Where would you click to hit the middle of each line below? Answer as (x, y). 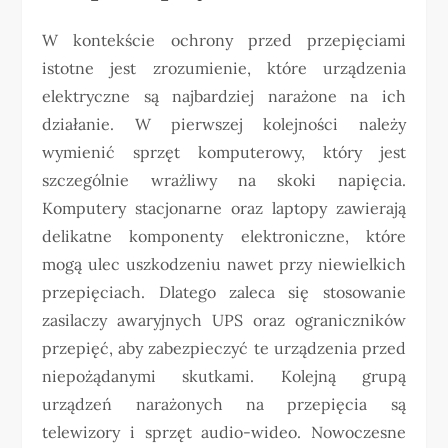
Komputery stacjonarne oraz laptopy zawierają (224, 208)
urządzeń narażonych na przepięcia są (224, 404)
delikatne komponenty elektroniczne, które (224, 236)
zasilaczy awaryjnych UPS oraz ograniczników (224, 320)
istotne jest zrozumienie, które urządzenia (224, 68)
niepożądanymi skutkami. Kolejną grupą (224, 376)
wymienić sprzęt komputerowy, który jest (224, 152)
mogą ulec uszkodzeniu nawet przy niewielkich (224, 264)
